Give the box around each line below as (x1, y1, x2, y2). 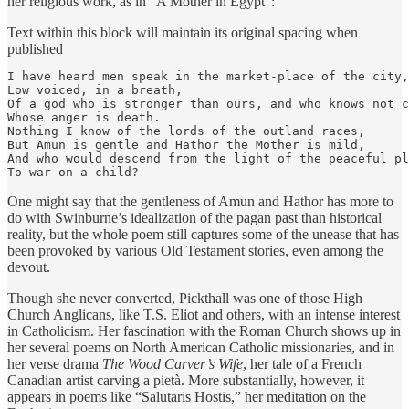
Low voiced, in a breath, (7, 82, 183, 97)
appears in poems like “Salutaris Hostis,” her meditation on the (7, 388, 366, 404)
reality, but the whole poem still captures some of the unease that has (7, 225, 399, 242)
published (7, 40, 63, 57)
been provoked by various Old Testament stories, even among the (7, 242, 383, 258)
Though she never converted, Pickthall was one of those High (7, 289, 362, 306)
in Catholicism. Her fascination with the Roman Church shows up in (7, 322, 401, 339)
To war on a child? (7, 164, 139, 179)
